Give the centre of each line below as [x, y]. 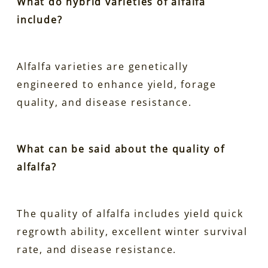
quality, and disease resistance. [104, 102]
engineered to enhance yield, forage [117, 84]
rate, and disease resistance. [97, 249]
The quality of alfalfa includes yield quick [130, 213]
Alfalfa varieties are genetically [103, 66]
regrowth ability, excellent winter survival [132, 231]
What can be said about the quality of [121, 149]
